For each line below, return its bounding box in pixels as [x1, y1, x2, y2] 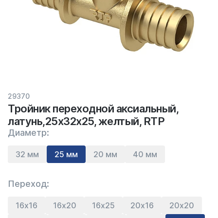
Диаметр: [8, 127, 49, 138]
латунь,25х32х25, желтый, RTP [8, 115, 164, 127]
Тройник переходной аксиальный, [8, 102, 178, 115]
